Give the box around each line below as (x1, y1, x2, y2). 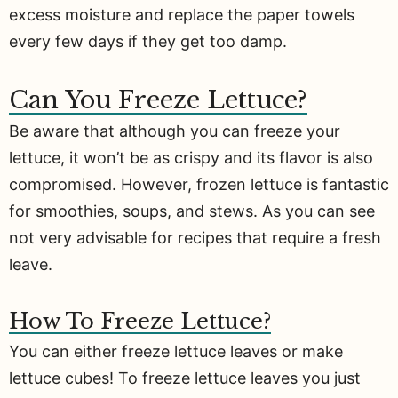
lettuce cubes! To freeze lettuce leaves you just (9, 369, 361, 388)
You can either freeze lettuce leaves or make (9, 342, 343, 362)
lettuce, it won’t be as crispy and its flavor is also (9, 147, 373, 167)
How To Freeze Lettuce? (9, 308, 271, 335)
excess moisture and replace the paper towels (9, 5, 354, 25)
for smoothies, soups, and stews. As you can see (9, 201, 375, 220)
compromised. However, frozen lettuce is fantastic (9, 174, 389, 194)
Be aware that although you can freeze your (9, 121, 340, 140)
